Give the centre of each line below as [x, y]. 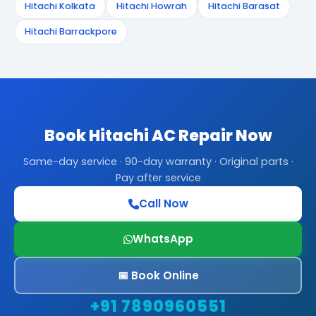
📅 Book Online [158, 275]
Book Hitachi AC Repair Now [158, 135]
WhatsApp [163, 239]
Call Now [163, 203]
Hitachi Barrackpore [71, 31]
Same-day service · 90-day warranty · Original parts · [158, 162]
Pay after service [158, 178]
